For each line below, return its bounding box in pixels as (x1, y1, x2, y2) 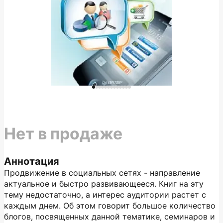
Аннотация (4, 155, 59, 167)
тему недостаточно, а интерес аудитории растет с (4, 190, 206, 200)
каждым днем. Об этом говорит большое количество (4, 201, 216, 211)
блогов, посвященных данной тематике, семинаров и (4, 212, 215, 222)
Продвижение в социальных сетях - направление (4, 168, 200, 178)
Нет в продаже (4, 124, 122, 143)
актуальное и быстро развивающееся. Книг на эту (4, 179, 204, 189)
